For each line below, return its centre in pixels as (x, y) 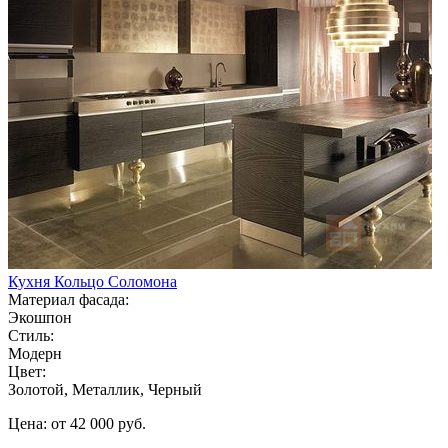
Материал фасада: (68, 299)
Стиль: (31, 335)
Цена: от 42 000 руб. (77, 423)
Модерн (35, 353)
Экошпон (40, 317)
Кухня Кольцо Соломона (92, 281)
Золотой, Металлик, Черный (105, 389)
